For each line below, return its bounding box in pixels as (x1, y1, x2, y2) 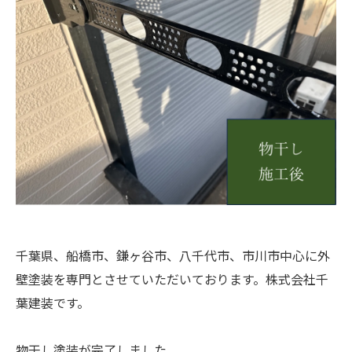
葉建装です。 (16, 293, 90, 313)
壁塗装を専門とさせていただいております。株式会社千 (16, 269, 328, 289)
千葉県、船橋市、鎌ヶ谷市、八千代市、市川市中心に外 (16, 246, 330, 266)
